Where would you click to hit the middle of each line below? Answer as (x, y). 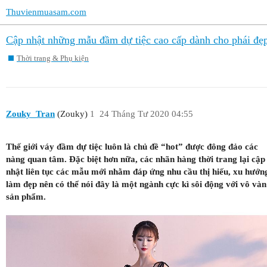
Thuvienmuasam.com (46, 12)
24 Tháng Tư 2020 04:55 (146, 114)
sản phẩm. (26, 197)
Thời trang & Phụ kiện (53, 58)
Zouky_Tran (30, 114)
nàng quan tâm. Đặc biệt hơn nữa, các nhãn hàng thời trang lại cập (136, 159)
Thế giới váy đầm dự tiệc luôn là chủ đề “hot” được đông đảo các (132, 147)
